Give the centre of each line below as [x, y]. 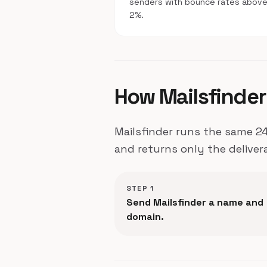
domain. [145, 217]
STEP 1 [140, 188]
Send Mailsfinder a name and [195, 202]
